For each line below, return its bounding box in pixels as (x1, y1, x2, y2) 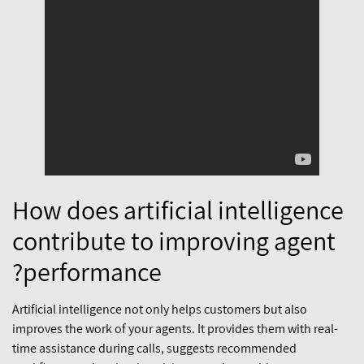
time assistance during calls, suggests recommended (12, 339, 297, 357)
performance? (23, 253, 162, 288)
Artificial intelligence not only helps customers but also (12, 300, 307, 318)
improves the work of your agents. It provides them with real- (12, 319, 338, 337)
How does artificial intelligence (12, 192, 344, 227)
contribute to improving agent (12, 223, 336, 258)
